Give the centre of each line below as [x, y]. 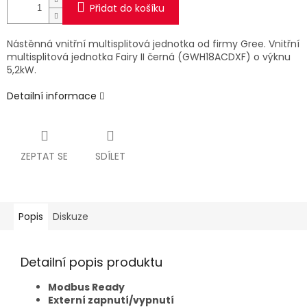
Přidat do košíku [127, 9]
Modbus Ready [86, 287]
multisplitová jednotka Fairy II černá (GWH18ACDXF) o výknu [149, 57]
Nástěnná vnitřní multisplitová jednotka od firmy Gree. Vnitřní [153, 44]
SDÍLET [110, 157]
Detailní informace [52, 96]
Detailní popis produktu [91, 262]
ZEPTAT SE [44, 157]
